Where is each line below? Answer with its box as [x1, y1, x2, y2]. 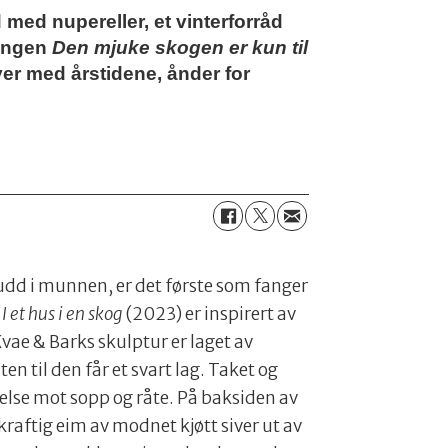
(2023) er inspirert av [123, 303, 297, 326]
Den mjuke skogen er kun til [52, 37, 309, 59]
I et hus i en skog [2, 303, 124, 326]
